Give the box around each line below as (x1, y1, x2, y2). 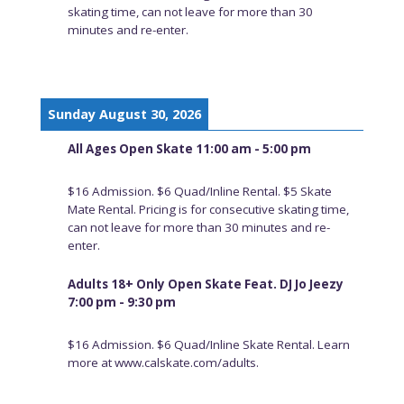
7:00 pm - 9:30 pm (67, 294, 176, 311)
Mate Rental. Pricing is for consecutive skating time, (67, 201, 349, 217)
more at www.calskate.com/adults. (67, 354, 259, 372)
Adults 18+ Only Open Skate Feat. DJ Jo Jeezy (67, 276, 344, 293)
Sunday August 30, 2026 (47, 106, 201, 124)
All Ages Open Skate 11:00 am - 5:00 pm (67, 141, 311, 158)
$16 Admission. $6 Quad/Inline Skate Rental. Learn (67, 336, 350, 353)
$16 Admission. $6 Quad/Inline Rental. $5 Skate (67, 183, 332, 199)
